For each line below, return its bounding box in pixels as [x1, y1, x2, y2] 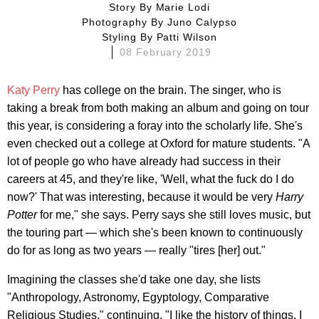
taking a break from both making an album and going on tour [7, 101, 309, 114]
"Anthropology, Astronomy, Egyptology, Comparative [7, 291, 269, 303]
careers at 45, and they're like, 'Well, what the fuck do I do [7, 172, 294, 185]
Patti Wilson [156, 31, 218, 43]
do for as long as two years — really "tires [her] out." [7, 244, 266, 256]
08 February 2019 [119, 46, 212, 58]
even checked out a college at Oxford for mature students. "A [7, 137, 310, 150]
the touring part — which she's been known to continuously [7, 226, 303, 239]
